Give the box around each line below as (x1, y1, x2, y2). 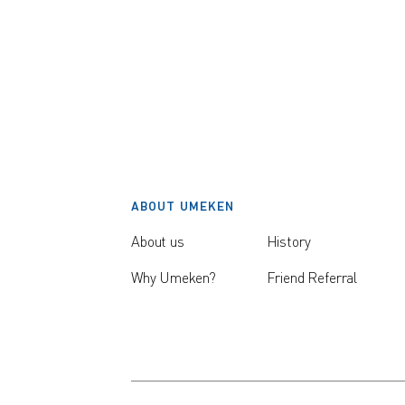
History (266, 235, 311, 250)
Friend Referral (266, 271, 358, 287)
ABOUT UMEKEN (131, 200, 235, 214)
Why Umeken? (131, 271, 217, 287)
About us (131, 235, 184, 250)
